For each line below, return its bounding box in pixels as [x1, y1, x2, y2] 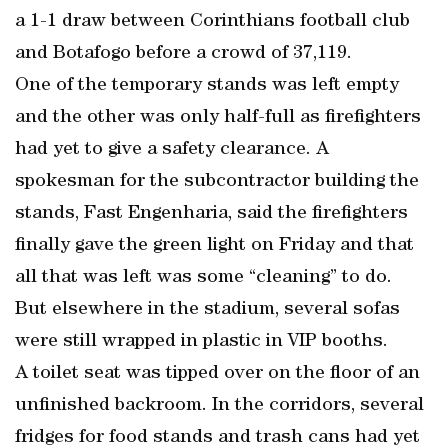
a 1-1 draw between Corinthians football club [15, 12, 410, 32]
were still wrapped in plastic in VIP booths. [15, 332, 388, 352]
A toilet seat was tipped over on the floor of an [15, 364, 420, 384]
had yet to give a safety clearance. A [15, 140, 329, 160]
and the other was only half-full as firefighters [15, 108, 421, 128]
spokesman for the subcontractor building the [15, 172, 419, 192]
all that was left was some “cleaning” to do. [15, 268, 392, 288]
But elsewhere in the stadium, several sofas [15, 300, 400, 320]
